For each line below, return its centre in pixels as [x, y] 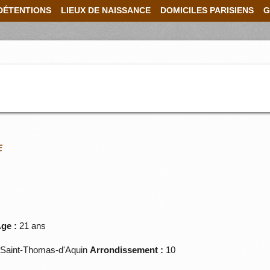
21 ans [32, 226]
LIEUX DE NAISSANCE [106, 11]
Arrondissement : [127, 250]
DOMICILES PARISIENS [207, 11]
